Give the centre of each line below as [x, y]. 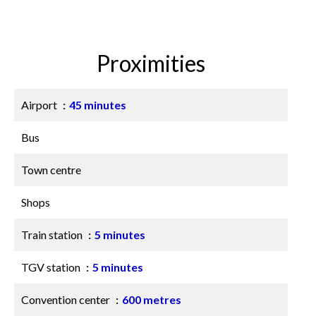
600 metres [152, 299]
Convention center [67, 299]
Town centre [51, 170]
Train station [53, 235]
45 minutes [98, 105]
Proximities [151, 63]
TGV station [52, 267]
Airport [40, 105]
